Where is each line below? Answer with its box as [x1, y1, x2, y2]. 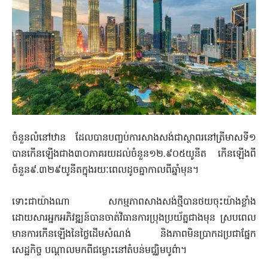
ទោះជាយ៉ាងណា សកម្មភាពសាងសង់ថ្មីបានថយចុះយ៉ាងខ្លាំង [12, 195, 256, 210]
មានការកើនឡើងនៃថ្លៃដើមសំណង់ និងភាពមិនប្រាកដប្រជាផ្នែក [12, 227, 256, 242]
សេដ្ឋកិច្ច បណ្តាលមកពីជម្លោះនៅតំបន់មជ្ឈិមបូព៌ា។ [12, 243, 187, 258]
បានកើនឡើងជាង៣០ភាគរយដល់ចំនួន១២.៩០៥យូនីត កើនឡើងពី [12, 147, 256, 162]
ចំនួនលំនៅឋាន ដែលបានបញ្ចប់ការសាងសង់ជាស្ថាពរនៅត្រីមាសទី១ [12, 131, 256, 146]
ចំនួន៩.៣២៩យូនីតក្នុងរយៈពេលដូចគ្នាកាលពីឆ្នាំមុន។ [12, 163, 199, 178]
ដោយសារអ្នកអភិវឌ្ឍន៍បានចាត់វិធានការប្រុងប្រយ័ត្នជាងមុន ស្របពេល [12, 211, 256, 226]
